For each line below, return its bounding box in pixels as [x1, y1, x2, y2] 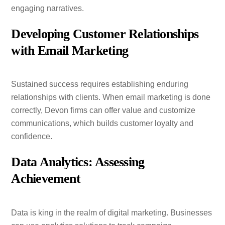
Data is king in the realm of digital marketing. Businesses [11, 208, 212, 217]
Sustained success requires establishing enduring [11, 80, 189, 89]
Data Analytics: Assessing [11, 155, 145, 170]
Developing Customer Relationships [11, 26, 199, 41]
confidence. [11, 132, 53, 141]
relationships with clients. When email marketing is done [11, 93, 211, 102]
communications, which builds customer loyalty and [11, 119, 194, 128]
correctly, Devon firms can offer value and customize [11, 106, 196, 115]
